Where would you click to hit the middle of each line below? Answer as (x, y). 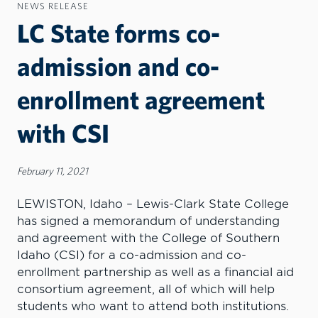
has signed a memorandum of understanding (148, 221)
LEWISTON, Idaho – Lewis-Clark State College (153, 204)
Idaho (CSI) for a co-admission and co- (132, 255)
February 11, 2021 (53, 170)
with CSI (63, 132)
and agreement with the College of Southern (148, 238)
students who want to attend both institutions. (157, 306)
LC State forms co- (119, 32)
